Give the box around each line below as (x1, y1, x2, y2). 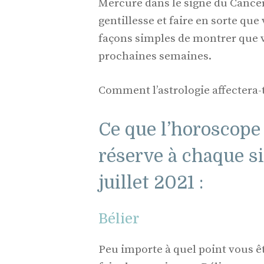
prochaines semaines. (98, 49, 212, 63)
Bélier (98, 210, 139, 227)
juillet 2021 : (98, 172, 203, 193)
